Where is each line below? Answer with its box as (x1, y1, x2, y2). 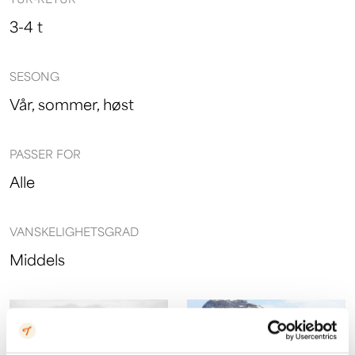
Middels (10, 249, 65, 269)
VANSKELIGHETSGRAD (10, 223, 139, 239)
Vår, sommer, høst (10, 94, 134, 113)
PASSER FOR (10, 146, 81, 161)
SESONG (10, 68, 59, 83)
